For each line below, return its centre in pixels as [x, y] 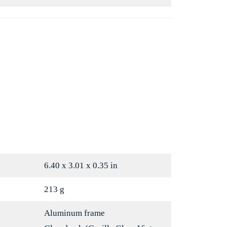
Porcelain [129, 20]
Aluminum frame [74, 213]
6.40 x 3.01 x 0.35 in [81, 166]
